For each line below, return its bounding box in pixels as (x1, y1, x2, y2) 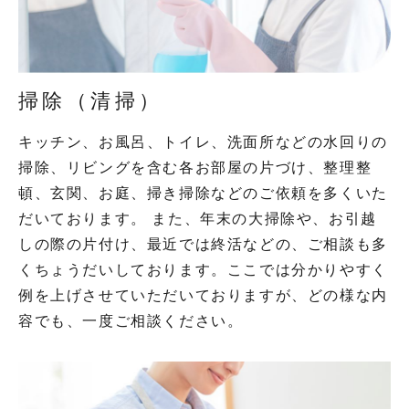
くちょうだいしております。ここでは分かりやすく (18, 262, 388, 278)
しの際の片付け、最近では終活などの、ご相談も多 (18, 236, 388, 253)
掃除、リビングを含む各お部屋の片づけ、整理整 (18, 160, 372, 176)
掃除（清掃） (18, 89, 163, 113)
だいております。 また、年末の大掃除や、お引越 (18, 211, 377, 227)
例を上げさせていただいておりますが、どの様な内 (18, 288, 388, 304)
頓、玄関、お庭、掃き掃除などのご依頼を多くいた (18, 185, 388, 202)
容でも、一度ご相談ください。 (18, 313, 244, 330)
